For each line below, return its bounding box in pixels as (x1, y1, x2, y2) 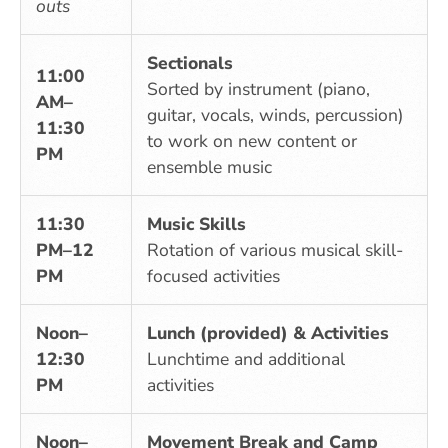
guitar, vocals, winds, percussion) (147, 102, 404, 127)
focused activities (147, 263, 280, 288)
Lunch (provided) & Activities (147, 320, 389, 345)
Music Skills (147, 211, 246, 236)
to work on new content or (147, 128, 357, 153)
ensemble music (147, 154, 272, 179)
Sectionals (147, 50, 233, 75)
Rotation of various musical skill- (147, 237, 403, 262)
